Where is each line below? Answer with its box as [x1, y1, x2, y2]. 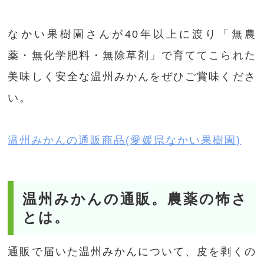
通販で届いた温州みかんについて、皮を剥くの [8, 246, 256, 258]
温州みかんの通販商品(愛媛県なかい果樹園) [8, 134, 242, 147]
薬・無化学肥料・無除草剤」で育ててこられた [8, 49, 256, 62]
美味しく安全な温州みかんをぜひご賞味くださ [8, 71, 256, 83]
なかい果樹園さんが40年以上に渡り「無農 [8, 28, 256, 41]
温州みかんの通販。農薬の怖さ [22, 191, 247, 207]
